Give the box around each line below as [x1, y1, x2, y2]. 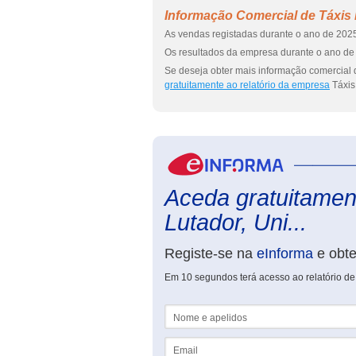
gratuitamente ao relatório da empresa [164, 79, 330, 91]
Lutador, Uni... [164, 210, 307, 235]
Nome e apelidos [164, 304, 238, 315]
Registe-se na [164, 246, 257, 261]
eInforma [257, 246, 313, 261]
